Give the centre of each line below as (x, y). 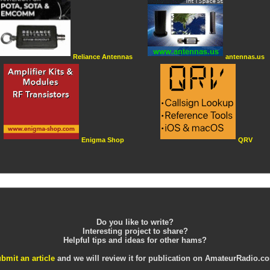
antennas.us (245, 57)
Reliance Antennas (103, 57)
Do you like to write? (135, 222)
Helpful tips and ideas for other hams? (135, 240)
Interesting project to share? (135, 231)
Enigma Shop (103, 140)
